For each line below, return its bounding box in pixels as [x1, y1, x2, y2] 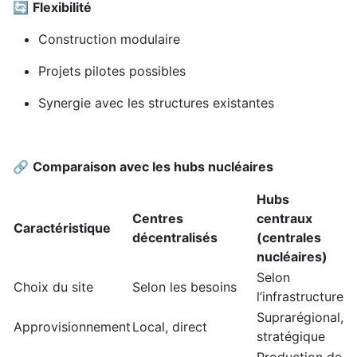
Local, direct [132, 319, 207, 335]
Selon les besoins [132, 279, 237, 296]
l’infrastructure [257, 288, 343, 305]
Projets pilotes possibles [38, 63, 186, 80]
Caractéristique [14, 220, 111, 237]
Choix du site [14, 279, 93, 296]
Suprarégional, [257, 309, 343, 326]
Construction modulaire [38, 31, 180, 48]
